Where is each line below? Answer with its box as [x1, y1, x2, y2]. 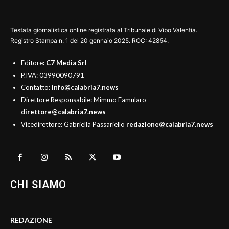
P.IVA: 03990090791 [21, 71, 84, 79]
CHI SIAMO [10, 178, 66, 191]
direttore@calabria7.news [21, 108, 106, 116]
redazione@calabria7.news [126, 120, 213, 128]
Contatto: [21, 83, 52, 91]
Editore [21, 59, 43, 67]
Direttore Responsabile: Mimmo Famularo [21, 96, 146, 104]
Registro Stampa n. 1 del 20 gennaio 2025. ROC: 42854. [10, 37, 169, 44]
